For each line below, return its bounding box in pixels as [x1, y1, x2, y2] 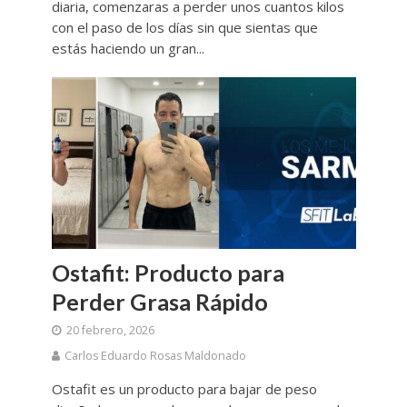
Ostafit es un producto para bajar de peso [51, 379, 317, 398]
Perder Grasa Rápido [51, 287, 268, 315]
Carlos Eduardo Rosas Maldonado [64, 347, 246, 363]
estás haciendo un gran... [51, 39, 204, 58]
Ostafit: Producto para [51, 258, 284, 286]
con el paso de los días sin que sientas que [51, 18, 318, 37]
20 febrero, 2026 [65, 322, 154, 338]
